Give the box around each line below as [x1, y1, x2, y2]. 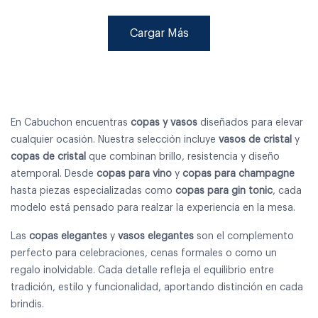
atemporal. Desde [11, 168, 97, 179]
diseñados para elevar [197, 117, 303, 128]
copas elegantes [29, 231, 110, 241]
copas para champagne [182, 168, 295, 179]
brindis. [11, 299, 44, 309]
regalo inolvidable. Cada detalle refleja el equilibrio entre [11, 265, 274, 275]
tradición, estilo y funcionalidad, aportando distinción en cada [11, 282, 303, 292]
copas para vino [97, 168, 172, 179]
